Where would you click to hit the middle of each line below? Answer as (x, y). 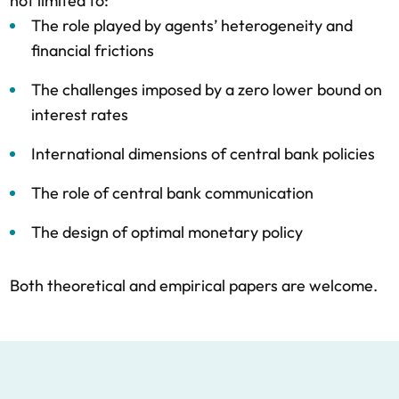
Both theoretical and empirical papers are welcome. (194, 285)
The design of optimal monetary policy (167, 232)
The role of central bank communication (172, 193)
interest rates (80, 114)
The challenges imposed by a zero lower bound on (207, 90)
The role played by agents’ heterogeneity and (192, 25)
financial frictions (93, 50)
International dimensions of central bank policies (203, 154)
